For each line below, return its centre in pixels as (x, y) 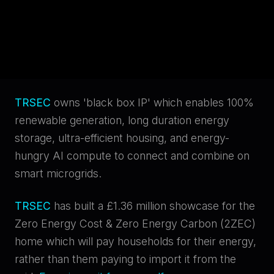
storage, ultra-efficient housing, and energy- (122, 138)
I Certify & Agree (137, 172)
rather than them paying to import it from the (125, 259)
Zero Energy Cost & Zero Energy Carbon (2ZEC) (135, 223)
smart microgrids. (58, 173)
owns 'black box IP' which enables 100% (152, 102)
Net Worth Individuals (99, 10)
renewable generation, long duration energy (122, 120)
